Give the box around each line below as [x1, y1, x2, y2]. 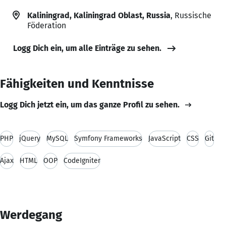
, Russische [171, 10, 211, 20]
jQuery [19, 134, 40, 143]
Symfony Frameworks [74, 134, 142, 143]
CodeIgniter [64, 156, 100, 165]
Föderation [27, 20, 66, 30]
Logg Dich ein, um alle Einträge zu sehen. [13, 43, 161, 53]
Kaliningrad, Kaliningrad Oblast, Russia [27, 10, 171, 20]
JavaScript [148, 134, 181, 143]
